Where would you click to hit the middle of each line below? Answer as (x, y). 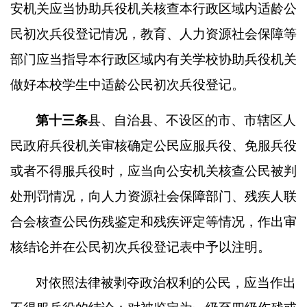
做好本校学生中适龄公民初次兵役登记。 (127, 85)
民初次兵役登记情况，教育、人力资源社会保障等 (153, 34)
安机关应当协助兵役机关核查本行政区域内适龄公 (153, 9)
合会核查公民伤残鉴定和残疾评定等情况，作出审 (153, 222)
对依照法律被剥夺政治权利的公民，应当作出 (166, 283)
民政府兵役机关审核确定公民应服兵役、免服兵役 (153, 146)
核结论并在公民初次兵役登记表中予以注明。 (140, 247)
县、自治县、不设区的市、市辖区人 (192, 120)
